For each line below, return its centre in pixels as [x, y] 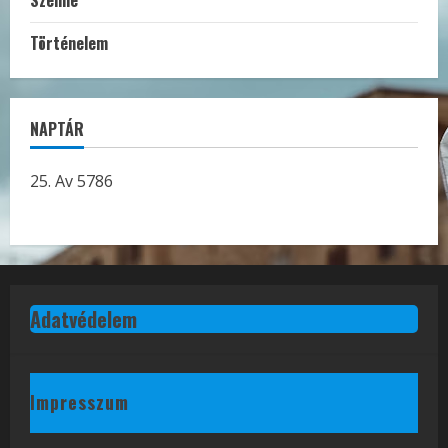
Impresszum [79, 402]
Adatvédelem [83, 319]
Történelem [69, 43]
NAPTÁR [57, 129]
